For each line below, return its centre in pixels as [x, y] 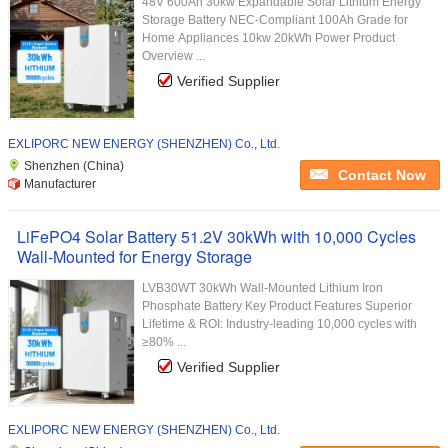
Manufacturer [60, 184]
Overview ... [173, 56]
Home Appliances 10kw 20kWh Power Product [268, 38]
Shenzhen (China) [74, 166]
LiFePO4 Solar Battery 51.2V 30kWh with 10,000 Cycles [216, 236]
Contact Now [382, 175]
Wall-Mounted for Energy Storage [134, 256]
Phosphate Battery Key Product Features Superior [277, 306]
